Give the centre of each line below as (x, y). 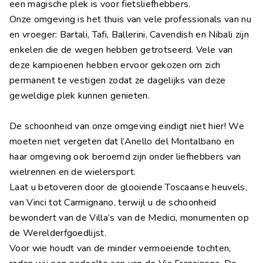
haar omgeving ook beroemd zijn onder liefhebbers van (125, 157)
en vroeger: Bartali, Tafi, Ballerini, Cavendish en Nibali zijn (129, 35)
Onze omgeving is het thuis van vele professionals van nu (130, 20)
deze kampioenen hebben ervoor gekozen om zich (115, 65)
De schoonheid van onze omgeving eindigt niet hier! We (127, 127)
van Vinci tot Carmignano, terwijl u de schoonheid (113, 203)
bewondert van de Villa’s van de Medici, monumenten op (129, 218)
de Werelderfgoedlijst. (59, 233)
